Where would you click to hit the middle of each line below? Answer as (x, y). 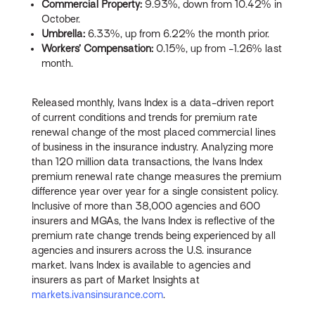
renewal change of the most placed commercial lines (154, 132)
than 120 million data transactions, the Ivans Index (148, 161)
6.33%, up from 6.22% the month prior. (178, 33)
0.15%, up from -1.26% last (219, 48)
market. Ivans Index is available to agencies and (141, 265)
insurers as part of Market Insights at (116, 279)
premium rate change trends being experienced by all (154, 235)
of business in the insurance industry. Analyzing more (153, 147)
